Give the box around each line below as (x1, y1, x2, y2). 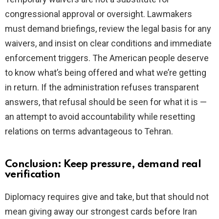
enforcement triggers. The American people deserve (5, 53, 209, 64)
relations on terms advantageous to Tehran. (5, 126, 173, 137)
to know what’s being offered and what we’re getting (5, 67, 206, 78)
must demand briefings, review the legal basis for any (5, 23, 211, 34)
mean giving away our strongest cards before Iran (5, 206, 197, 217)
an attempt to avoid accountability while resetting (5, 111, 195, 122)
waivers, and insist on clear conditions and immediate (5, 38, 212, 49)
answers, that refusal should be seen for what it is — (5, 97, 207, 108)
